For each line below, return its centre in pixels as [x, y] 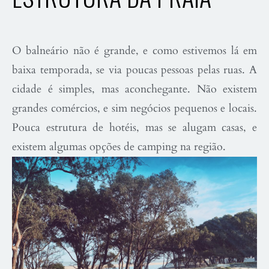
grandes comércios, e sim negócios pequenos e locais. [134, 108]
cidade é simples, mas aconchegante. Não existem [134, 89]
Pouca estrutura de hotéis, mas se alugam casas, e [134, 128]
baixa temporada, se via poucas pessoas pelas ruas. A [134, 70]
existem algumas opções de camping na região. [119, 147]
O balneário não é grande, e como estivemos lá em [134, 51]
